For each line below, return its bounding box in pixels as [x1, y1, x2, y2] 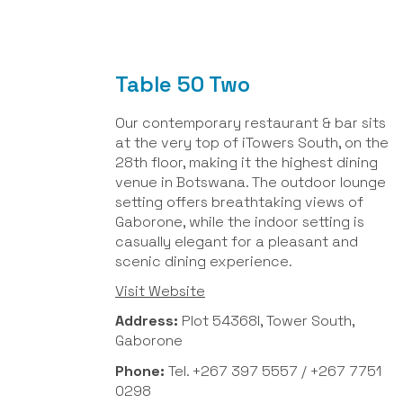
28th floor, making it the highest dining [115, 152, 378, 172]
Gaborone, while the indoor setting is [115, 211, 364, 231]
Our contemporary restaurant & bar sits [115, 112, 386, 132]
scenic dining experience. [115, 251, 292, 271]
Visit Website [115, 282, 205, 301]
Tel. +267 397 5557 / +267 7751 [165, 361, 381, 381]
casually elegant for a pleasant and [115, 231, 358, 251]
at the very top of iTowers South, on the [115, 132, 389, 152]
